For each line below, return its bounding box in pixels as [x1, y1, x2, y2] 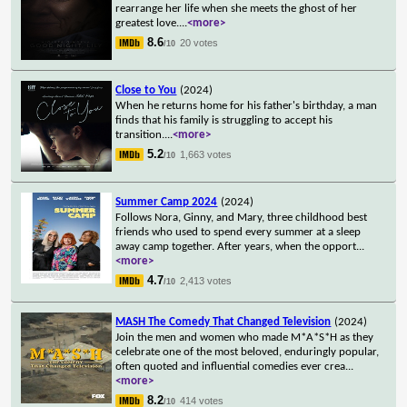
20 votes [180, 36, 219, 48]
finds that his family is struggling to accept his [115, 114, 333, 126]
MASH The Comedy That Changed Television [115, 315, 332, 328]
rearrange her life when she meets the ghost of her [115, 2, 358, 15]
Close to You [115, 84, 177, 96]
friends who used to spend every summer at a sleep [115, 225, 362, 238]
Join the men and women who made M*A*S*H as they [115, 331, 374, 343]
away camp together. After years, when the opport [115, 240, 357, 253]
